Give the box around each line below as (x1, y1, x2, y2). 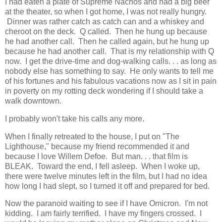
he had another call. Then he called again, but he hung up (5, 37, 209, 46)
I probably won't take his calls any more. (5, 114, 148, 123)
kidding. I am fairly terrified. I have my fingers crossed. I (5, 209, 202, 218)
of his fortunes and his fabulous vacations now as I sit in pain (5, 76, 217, 85)
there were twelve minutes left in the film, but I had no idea (5, 171, 207, 180)
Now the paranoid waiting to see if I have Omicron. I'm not (5, 199, 208, 208)
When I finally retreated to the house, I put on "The (5, 132, 179, 141)
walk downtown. (5, 96, 65, 105)
